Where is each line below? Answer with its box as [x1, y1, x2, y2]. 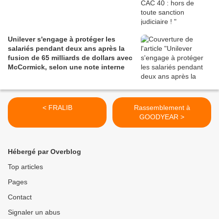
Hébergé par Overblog [8, 148, 81, 156]
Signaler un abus [8, 208, 60, 217]
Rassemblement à [133, 104, 190, 112]
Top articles [8, 163, 43, 171]
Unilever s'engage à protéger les [8, 35, 115, 44]
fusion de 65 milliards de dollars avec [8, 54, 132, 62]
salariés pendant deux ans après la [8, 44, 125, 53]
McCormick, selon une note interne [8, 63, 125, 71]
